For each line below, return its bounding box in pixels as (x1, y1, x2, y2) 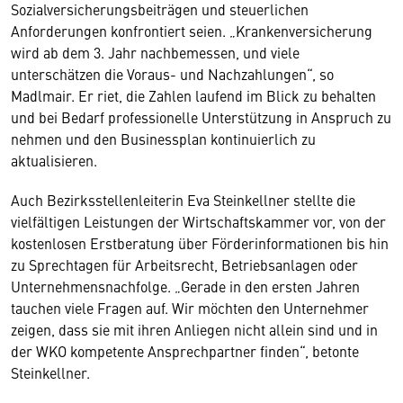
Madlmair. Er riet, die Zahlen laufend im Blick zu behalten (11, 85, 376, 105)
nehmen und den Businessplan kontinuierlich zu (11, 129, 316, 148)
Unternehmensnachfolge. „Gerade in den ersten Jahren (11, 276, 360, 296)
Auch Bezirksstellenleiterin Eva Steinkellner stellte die (11, 190, 355, 210)
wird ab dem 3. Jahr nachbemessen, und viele (11, 42, 300, 62)
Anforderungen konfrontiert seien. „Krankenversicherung (11, 21, 372, 40)
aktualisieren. (11, 150, 97, 170)
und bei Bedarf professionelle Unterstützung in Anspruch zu (11, 107, 391, 127)
